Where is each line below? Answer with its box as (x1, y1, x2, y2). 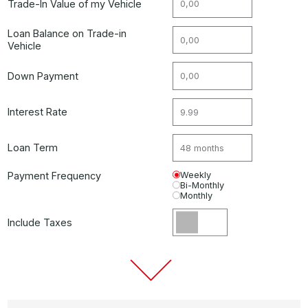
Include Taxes (8, 217, 73, 229)
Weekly (180, 170, 212, 181)
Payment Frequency (8, 170, 102, 182)
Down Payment (8, 69, 79, 82)
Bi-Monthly (180, 180, 225, 191)
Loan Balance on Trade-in (8, 27, 127, 40)
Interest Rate (8, 106, 68, 118)
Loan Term (8, 142, 58, 154)
